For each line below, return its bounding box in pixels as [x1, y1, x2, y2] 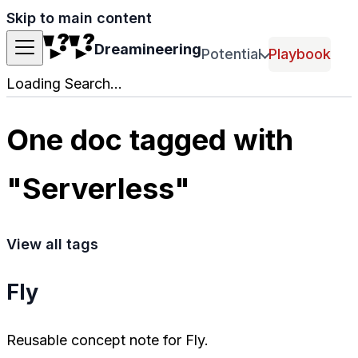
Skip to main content [6, 10, 152, 26]
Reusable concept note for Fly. [6, 331, 209, 348]
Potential [201, 45, 261, 62]
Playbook [268, 45, 332, 62]
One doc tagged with [6, 121, 293, 157]
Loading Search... [6, 74, 122, 92]
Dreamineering [94, 41, 201, 58]
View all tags [6, 235, 98, 253]
